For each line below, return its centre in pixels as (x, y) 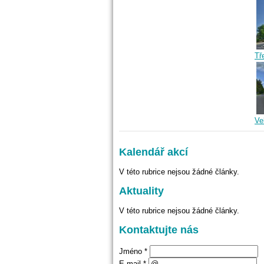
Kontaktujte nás (159, 230)
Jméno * (133, 251)
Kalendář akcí (154, 152)
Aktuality (141, 191)
